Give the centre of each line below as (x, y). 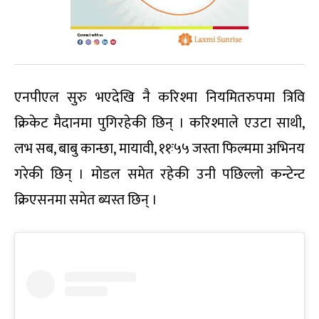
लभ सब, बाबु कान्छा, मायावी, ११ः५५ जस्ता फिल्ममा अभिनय (159, 149)
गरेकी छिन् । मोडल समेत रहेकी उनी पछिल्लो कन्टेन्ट (159, 175)
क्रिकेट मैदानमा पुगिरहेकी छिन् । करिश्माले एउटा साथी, (159, 124)
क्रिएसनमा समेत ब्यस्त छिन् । (86, 200)
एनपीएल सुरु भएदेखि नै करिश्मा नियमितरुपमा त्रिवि (159, 98)
